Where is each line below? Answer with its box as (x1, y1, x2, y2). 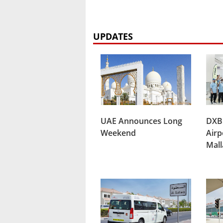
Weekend (101, 127, 136, 138)
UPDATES (93, 30, 133, 43)
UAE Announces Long (101, 115, 182, 126)
